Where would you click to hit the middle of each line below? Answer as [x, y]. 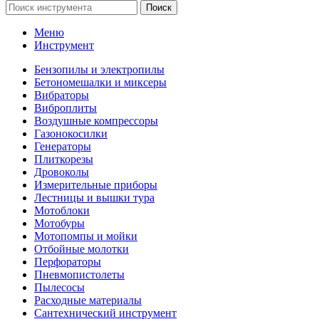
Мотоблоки [62, 210]
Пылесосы [59, 287]
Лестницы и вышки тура [94, 197]
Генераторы [63, 146]
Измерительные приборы [96, 184]
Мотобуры [59, 223]
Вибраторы [62, 95]
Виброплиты [66, 108]
